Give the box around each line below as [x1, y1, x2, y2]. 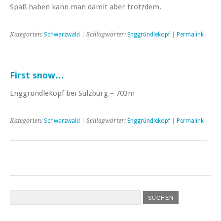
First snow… [10, 70, 64, 80]
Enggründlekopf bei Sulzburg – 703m [10, 88, 135, 98]
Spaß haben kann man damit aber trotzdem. [10, 2, 161, 11]
